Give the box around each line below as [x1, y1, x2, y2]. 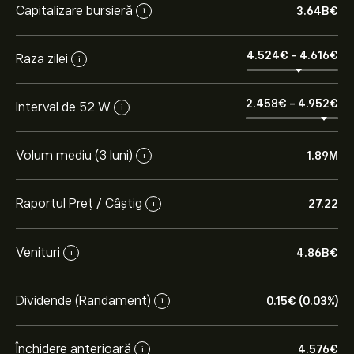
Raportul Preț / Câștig [16, 196, 142, 211]
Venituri [16, 245, 60, 260]
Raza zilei [16, 51, 68, 66]
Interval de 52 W [16, 100, 111, 115]
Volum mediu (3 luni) [16, 148, 133, 163]
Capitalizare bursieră [16, 3, 133, 18]
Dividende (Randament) [16, 293, 151, 308]
